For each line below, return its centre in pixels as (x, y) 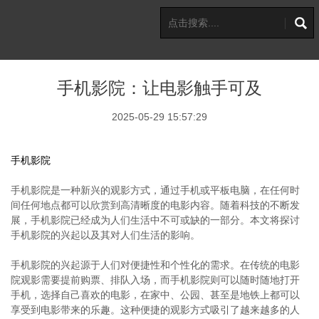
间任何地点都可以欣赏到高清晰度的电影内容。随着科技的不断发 (155, 205)
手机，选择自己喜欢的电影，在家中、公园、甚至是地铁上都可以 (155, 295)
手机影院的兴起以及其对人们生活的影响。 (105, 235)
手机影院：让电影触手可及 (159, 88)
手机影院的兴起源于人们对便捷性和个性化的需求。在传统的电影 (155, 265)
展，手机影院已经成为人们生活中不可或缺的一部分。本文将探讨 (155, 220)
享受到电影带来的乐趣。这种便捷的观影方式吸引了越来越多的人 (155, 310)
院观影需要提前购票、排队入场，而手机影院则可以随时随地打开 (155, 280)
